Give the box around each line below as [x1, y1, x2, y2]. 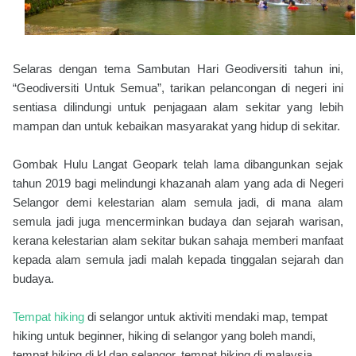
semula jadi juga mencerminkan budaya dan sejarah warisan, [13, 214, 343, 228]
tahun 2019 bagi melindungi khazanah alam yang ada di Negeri [13, 176, 343, 190]
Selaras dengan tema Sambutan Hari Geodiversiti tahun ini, [13, 61, 343, 75]
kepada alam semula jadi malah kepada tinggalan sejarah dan [13, 252, 343, 266]
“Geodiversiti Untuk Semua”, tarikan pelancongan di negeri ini [13, 80, 343, 95]
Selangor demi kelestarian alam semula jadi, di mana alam [13, 195, 343, 209]
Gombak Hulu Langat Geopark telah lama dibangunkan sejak [13, 157, 343, 171]
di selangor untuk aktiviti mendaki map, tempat [84, 309, 327, 323]
